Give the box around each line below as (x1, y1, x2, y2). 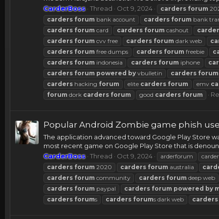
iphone (179, 58, 200, 66)
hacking (73, 80, 99, 88)
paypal (95, 184, 116, 192)
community (95, 174, 131, 181)
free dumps (95, 47, 128, 55)
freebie (184, 47, 204, 55)
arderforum (160, 152, 193, 160)
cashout (165, 26, 189, 34)
